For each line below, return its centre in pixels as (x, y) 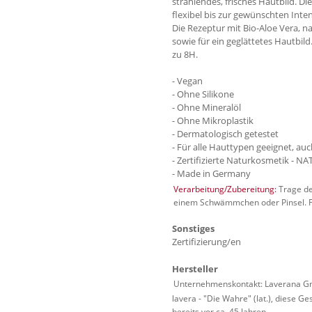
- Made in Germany (211, 174)
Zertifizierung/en (206, 242)
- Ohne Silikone (203, 94)
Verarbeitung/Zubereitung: (225, 189)
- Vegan (187, 81)
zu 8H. (185, 55)
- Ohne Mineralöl (206, 108)
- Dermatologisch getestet (225, 134)
